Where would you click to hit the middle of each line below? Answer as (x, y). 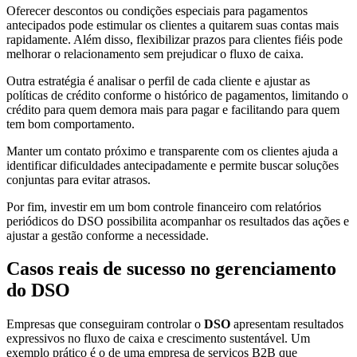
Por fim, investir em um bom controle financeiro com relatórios (164, 206)
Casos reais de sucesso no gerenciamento (171, 269)
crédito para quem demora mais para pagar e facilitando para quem (173, 109)
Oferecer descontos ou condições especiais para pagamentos (157, 10)
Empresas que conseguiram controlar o (105, 324)
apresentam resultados (287, 324)
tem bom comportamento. (71, 124)
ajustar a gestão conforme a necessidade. (108, 235)
